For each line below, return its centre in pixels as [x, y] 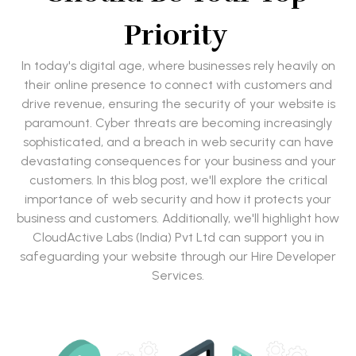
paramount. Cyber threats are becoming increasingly [178, 123]
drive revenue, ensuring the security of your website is [178, 104]
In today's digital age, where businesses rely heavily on [178, 66]
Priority [178, 35]
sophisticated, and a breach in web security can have [178, 142]
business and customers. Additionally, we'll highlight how [178, 219]
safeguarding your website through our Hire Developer [178, 257]
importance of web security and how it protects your [178, 199]
